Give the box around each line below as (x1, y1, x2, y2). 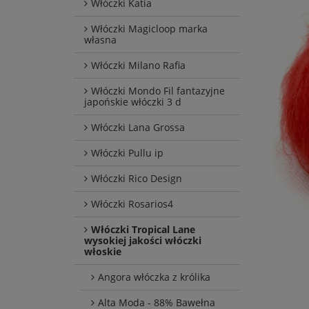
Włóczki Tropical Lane (91, 223, 195, 237)
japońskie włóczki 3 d (84, 95, 181, 109)
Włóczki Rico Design (91, 172, 182, 186)
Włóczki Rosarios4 (91, 197, 173, 211)
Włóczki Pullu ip (91, 146, 163, 160)
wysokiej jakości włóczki (84, 234, 201, 248)
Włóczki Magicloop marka (91, 22, 208, 36)
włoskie (84, 245, 121, 259)
